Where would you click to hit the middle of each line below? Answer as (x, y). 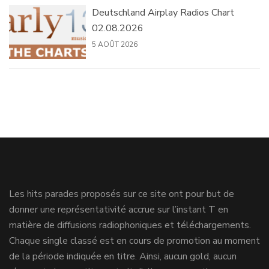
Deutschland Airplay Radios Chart (163, 13)
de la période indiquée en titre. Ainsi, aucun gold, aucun (123, 257)
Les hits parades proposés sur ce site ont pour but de (122, 194)
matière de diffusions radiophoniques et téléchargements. (130, 225)
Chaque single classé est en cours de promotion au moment (134, 241)
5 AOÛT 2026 (114, 45)
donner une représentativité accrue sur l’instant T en (119, 210)
